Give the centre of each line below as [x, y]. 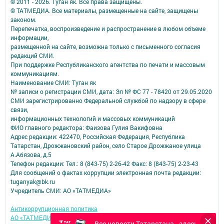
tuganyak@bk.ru [33, 182]
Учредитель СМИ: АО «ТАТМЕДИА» [61, 191]
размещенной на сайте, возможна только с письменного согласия [105, 47]
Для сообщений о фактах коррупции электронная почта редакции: [106, 173]
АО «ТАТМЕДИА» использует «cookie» [64, 218]
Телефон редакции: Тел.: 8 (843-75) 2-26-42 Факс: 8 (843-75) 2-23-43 [104, 164]
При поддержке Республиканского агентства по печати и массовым [108, 65]
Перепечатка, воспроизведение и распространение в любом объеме [108, 29]
